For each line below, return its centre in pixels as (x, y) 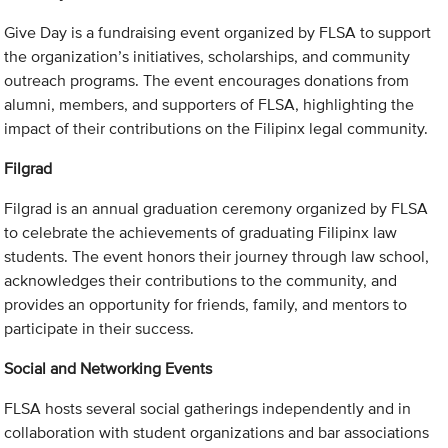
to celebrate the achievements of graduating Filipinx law (201, 233)
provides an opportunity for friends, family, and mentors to (206, 305)
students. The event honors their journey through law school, (217, 257)
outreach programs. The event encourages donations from (207, 81)
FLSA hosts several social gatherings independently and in (208, 409)
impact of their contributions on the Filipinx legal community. (216, 129)
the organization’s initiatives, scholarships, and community (207, 57)
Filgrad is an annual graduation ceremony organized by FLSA (216, 209)
